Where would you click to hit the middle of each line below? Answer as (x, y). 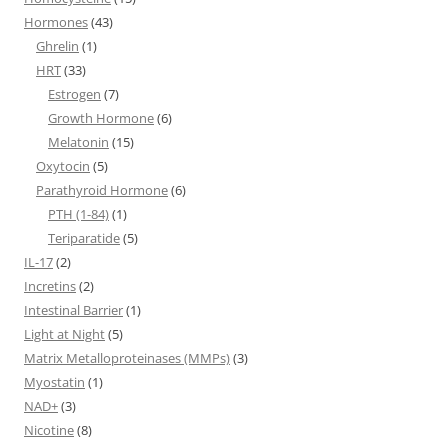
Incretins (50, 286)
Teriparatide (84, 238)
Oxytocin (63, 166)
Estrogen (74, 94)
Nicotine (49, 430)
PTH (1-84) (78, 214)
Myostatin (54, 382)
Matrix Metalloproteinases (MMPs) (127, 358)
